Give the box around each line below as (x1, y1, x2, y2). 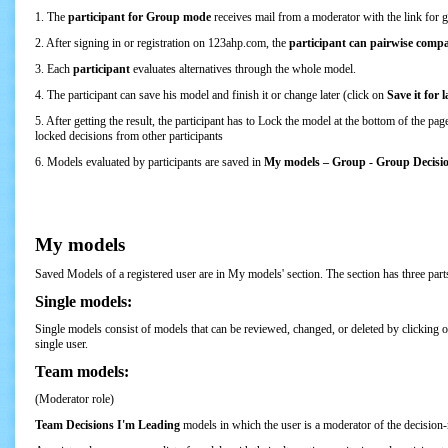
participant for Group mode (68, 10, 211, 24)
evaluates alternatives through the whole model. (133, 62, 356, 76)
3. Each (35, 62, 73, 76)
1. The (35, 10, 68, 24)
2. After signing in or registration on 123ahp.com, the (35, 36, 289, 50)
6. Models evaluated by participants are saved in (35, 155, 264, 169)
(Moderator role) (35, 392, 114, 406)
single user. (35, 337, 88, 351)
